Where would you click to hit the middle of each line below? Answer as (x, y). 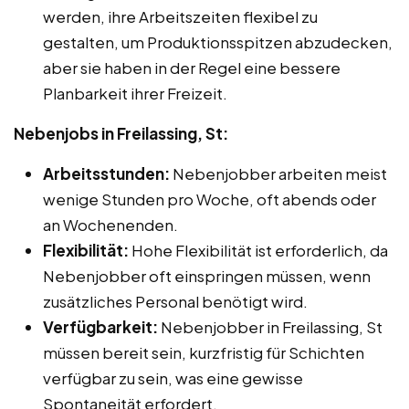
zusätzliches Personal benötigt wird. (175, 301)
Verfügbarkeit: (100, 326)
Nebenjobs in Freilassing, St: (121, 133)
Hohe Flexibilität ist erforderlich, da (258, 250)
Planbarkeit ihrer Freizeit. (135, 93)
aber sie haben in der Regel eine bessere (192, 67)
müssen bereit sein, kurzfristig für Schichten (204, 352)
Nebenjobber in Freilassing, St (270, 326)
